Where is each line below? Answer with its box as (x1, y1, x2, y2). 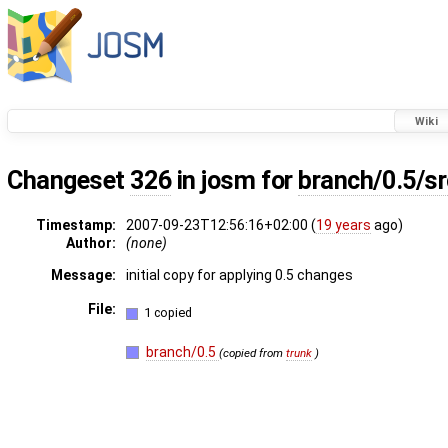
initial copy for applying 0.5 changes (126, 267, 353, 284)
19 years (316, 217, 371, 234)
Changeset (7, 166, 131, 196)
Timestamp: (35, 217, 116, 234)
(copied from (219, 345, 287, 360)
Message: (50, 267, 116, 284)
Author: (65, 235, 116, 252)
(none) (126, 235, 167, 252)
